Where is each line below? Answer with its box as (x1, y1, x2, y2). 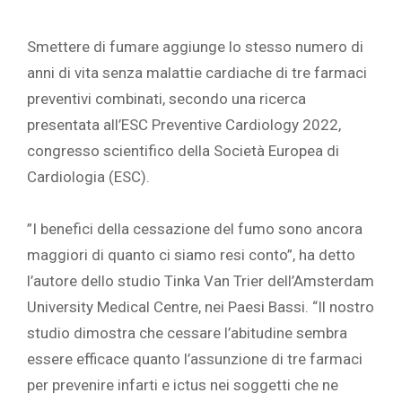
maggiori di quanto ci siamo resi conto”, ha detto (27, 246, 355, 265)
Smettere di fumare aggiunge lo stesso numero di (27, 38, 363, 57)
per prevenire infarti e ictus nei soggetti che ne (27, 376, 338, 395)
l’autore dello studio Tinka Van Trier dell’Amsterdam (27, 272, 374, 291)
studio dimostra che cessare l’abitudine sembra (27, 324, 347, 343)
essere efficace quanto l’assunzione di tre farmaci (27, 350, 363, 369)
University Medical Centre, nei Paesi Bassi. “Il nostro (27, 298, 374, 317)
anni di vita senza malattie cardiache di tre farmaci (27, 64, 367, 83)
